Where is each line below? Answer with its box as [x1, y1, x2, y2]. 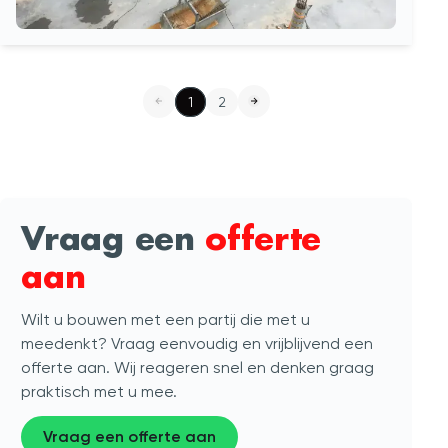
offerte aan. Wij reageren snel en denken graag [21, 357, 375, 377]
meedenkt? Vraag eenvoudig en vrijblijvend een [21, 333, 374, 353]
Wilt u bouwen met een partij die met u [21, 309, 311, 329]
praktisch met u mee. [21, 381, 178, 401]
